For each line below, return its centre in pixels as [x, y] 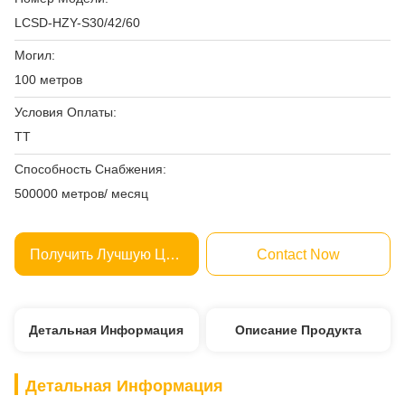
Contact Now [299, 254]
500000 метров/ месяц [81, 193]
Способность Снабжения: [90, 169]
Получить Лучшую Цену [173, 254]
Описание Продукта [299, 330]
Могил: [35, 55]
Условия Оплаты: [66, 112]
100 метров [48, 80]
